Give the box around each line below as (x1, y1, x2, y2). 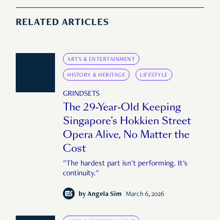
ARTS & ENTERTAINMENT (67, 56, 135, 63)
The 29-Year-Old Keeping (63, 100, 181, 114)
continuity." (63, 170, 99, 178)
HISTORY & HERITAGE (67, 72, 125, 79)
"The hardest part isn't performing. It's (63, 160, 188, 168)
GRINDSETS (63, 90, 100, 99)
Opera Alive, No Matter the (63, 128, 190, 142)
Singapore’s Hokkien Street (63, 114, 191, 128)
